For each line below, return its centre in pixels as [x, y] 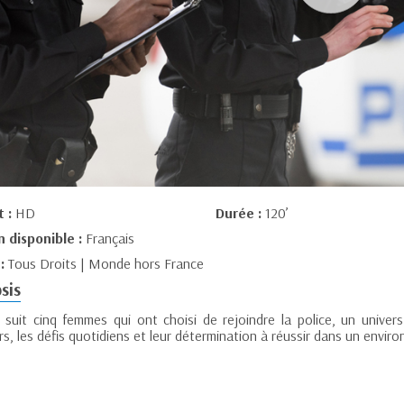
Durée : [240, 213]
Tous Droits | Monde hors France [106, 264]
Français [110, 239]
